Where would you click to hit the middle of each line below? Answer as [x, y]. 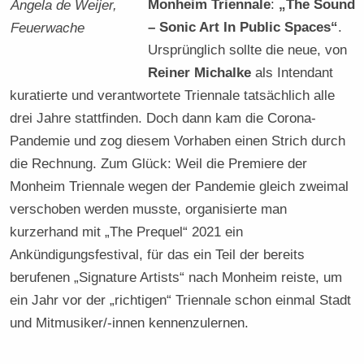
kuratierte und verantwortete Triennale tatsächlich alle [173, 95]
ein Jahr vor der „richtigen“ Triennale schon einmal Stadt [181, 299]
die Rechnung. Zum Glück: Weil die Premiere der [159, 163]
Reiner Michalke [200, 72]
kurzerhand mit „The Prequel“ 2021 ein [127, 231]
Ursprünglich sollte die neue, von [248, 49]
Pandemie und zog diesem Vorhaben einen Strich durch [178, 140]
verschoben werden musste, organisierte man [149, 208]
